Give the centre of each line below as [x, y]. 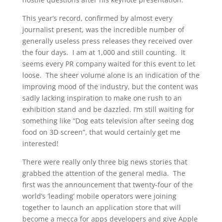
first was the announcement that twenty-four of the [107, 185]
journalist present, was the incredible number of [103, 29]
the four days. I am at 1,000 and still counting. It [104, 52]
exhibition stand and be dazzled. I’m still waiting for [108, 109]
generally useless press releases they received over [107, 41]
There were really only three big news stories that [105, 162]
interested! [40, 143]
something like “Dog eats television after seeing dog [108, 121]
